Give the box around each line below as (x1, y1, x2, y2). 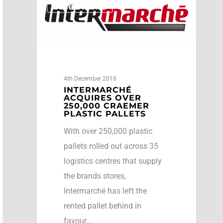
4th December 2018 (63, 75, 116, 83)
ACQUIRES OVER (63, 93, 141, 103)
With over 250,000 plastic (63, 126, 152, 136)
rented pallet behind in (63, 201, 141, 211)
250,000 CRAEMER (63, 101, 149, 111)
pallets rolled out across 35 (63, 141, 158, 151)
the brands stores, (63, 171, 126, 181)
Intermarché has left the (63, 186, 147, 196)
